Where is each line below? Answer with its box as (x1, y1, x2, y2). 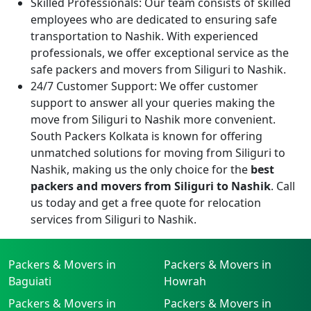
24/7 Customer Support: (31, 78, 157, 94)
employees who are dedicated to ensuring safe (31, 11, 277, 27)
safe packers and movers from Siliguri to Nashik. (31, 61, 286, 77)
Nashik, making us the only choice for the (31, 161, 251, 177)
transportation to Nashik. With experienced (31, 28, 258, 44)
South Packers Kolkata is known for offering (31, 128, 262, 144)
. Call (271, 178, 295, 194)
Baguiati (8, 273, 51, 289)
